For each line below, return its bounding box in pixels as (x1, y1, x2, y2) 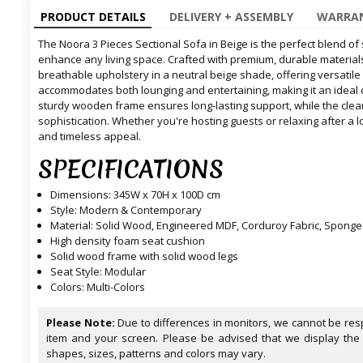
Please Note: (46, 315, 115, 331)
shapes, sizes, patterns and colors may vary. (46, 346, 266, 361)
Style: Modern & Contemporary (50, 203, 202, 218)
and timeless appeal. (38, 129, 143, 144)
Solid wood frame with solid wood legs (50, 249, 238, 264)
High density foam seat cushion (50, 233, 205, 249)
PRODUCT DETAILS (40, 9, 146, 25)
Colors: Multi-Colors (50, 280, 145, 295)
